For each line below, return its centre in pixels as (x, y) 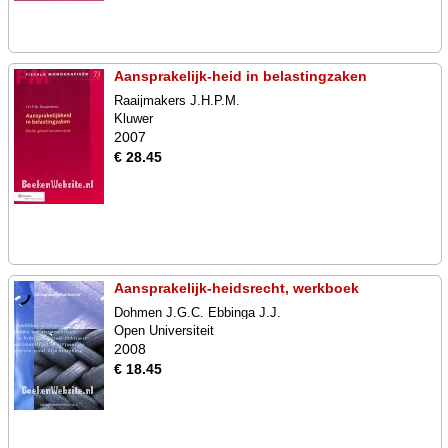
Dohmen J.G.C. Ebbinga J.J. (197, 312)
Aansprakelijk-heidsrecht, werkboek (236, 288)
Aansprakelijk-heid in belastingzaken (240, 76)
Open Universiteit (164, 330)
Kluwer (133, 118)
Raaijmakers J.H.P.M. (177, 100)
